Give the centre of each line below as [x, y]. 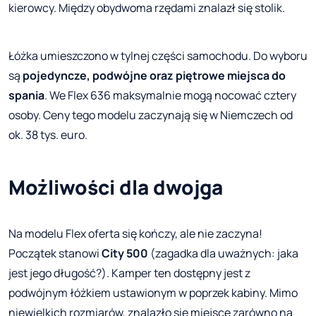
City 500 [125, 254]
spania [26, 96]
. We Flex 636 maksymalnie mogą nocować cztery [170, 96]
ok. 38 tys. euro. [48, 135]
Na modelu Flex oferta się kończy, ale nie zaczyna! [135, 234]
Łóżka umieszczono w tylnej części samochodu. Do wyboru [158, 56]
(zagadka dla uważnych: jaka [223, 254]
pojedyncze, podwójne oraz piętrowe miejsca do [154, 76]
